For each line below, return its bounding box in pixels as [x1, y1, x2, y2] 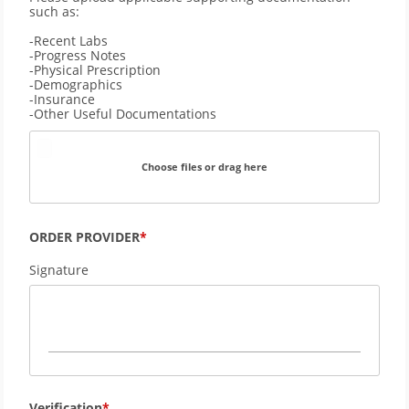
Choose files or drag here [142, 160, 267, 174]
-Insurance [29, 90, 95, 109]
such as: [29, 3, 83, 21]
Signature [29, 261, 89, 279]
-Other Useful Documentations [29, 105, 216, 123]
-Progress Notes [29, 47, 126, 65]
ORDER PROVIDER [29, 228, 140, 246]
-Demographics [29, 76, 126, 94]
